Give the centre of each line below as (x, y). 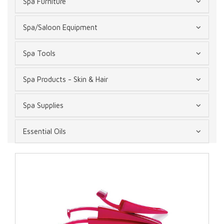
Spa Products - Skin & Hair (65, 79)
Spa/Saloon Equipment (60, 27)
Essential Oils (44, 131)
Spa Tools (39, 53)
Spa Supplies (43, 105)
